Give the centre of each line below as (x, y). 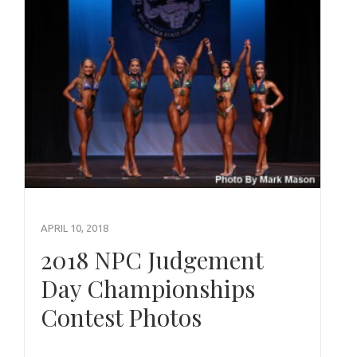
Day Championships (148, 288)
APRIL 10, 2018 (75, 228)
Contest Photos (121, 317)
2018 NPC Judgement (152, 259)
